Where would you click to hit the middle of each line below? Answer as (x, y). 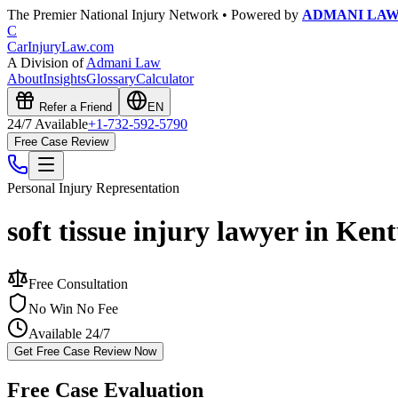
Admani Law (123, 63)
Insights (64, 79)
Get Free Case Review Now (85, 351)
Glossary (111, 79)
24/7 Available (48, 124)
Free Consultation (78, 283)
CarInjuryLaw (47, 47)
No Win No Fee (73, 308)
